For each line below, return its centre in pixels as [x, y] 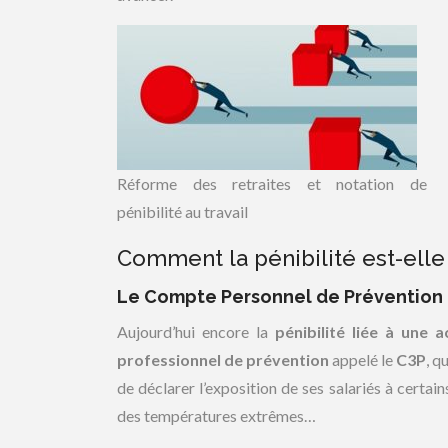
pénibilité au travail [182, 211]
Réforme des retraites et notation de [272, 183]
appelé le [363, 359]
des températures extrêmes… [216, 415]
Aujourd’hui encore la [196, 331]
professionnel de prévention [223, 359]
